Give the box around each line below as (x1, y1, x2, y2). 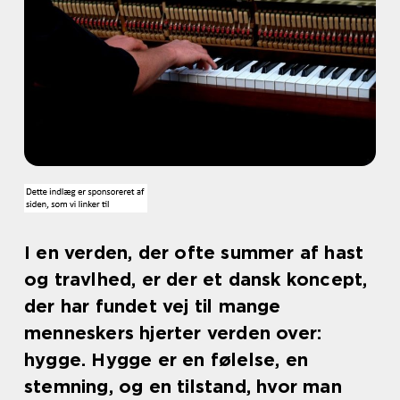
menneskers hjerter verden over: (24, 322, 322, 344)
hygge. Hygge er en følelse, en (24, 349, 309, 371)
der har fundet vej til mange (24, 296, 281, 317)
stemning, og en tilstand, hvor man (24, 376, 342, 397)
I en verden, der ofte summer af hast (24, 242, 364, 263)
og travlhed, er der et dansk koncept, (24, 269, 368, 290)
